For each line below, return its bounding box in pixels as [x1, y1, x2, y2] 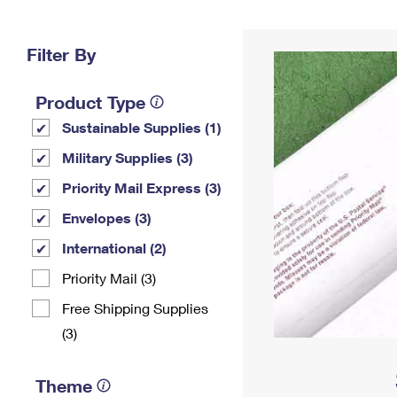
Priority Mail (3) [62, 269, 156, 286]
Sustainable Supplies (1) [62, 119, 222, 136]
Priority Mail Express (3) [62, 179, 222, 196]
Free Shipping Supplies [62, 300, 208, 316]
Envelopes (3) [62, 209, 152, 226]
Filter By [27, 43, 96, 65]
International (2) [62, 239, 167, 256]
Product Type [35, 91, 145, 113]
